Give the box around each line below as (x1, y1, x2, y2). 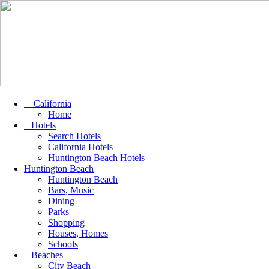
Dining (48, 196, 74, 206)
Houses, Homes (48, 228, 108, 238)
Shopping (48, 217, 85, 228)
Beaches (24, 250, 63, 260)
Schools (48, 239, 78, 249)
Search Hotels (48, 131, 101, 141)
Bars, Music (48, 185, 94, 195)
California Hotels (48, 142, 113, 152)
